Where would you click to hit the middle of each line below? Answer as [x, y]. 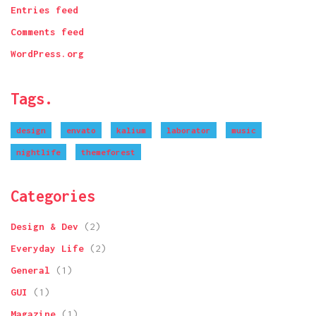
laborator [189, 130]
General [30, 271]
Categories [53, 196]
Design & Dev [44, 227]
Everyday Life [47, 249]
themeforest [108, 152]
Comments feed [47, 32]
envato [81, 130]
